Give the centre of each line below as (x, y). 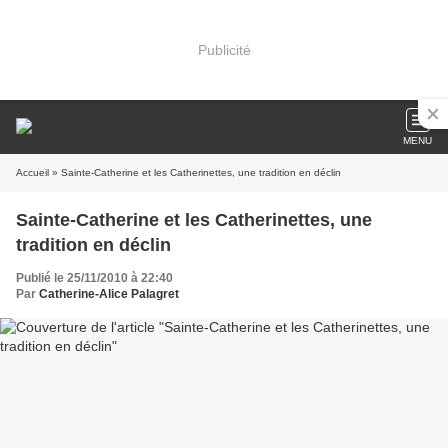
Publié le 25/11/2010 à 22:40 (94, 278)
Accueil (32, 172)
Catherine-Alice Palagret (109, 294)
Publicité (224, 49)
